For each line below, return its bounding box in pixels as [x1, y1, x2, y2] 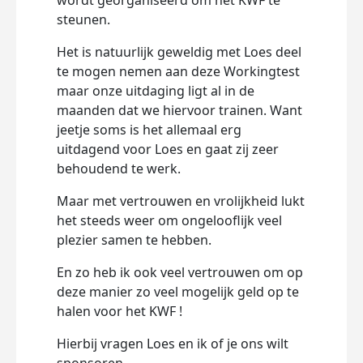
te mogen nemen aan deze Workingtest [57, 62, 300, 80]
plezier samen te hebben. [57, 231, 215, 249]
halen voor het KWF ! [57, 302, 182, 320]
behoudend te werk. [57, 160, 184, 177]
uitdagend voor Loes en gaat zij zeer [57, 140, 279, 158]
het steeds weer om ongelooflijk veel [57, 211, 282, 229]
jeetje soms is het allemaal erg [57, 121, 241, 139]
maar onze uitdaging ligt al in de [57, 82, 254, 100]
